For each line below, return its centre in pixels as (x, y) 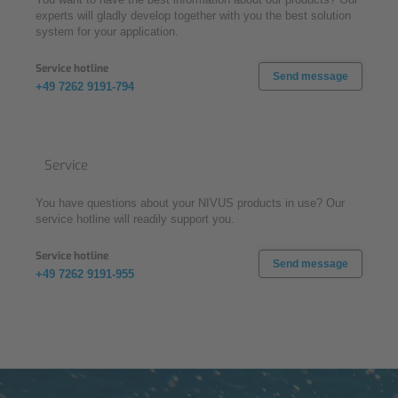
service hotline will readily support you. (135, 219)
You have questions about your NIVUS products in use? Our (190, 203)
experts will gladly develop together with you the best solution (193, 15)
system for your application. (107, 31)
